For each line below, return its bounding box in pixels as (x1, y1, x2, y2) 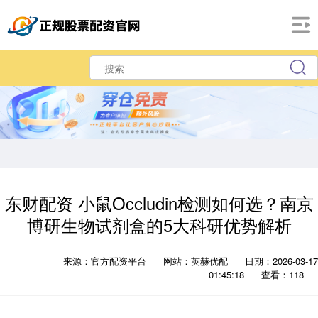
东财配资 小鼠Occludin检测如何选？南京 (4, 191, 314, 216)
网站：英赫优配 (163, 254, 228, 268)
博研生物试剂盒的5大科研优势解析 (26, 213, 292, 238)
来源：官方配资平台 (63, 254, 149, 268)
